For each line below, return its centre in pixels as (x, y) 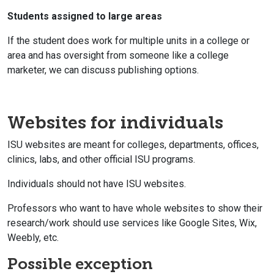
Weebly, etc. (33, 237)
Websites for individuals (115, 122)
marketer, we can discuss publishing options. (103, 70)
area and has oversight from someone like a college (118, 55)
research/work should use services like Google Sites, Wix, (132, 223)
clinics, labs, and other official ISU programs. (101, 159)
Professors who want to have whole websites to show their (135, 208)
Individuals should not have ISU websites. (97, 183)
